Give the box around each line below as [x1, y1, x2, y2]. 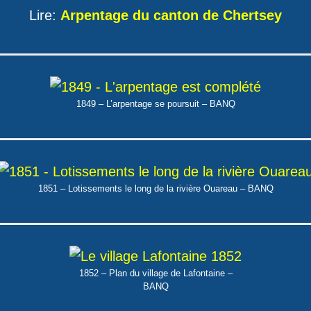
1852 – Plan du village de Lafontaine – [78, 268, 233, 278]
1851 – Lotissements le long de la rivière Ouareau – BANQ [37, 183, 274, 194]
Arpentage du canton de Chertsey [60, 8, 282, 23]
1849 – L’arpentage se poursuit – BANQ [76, 99, 235, 109]
